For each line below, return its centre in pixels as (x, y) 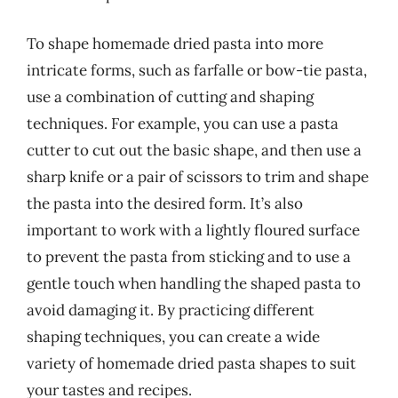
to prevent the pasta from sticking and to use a (189, 256)
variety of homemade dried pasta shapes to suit (191, 363)
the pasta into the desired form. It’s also (165, 203)
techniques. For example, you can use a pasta (183, 123)
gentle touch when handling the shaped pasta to (194, 283)
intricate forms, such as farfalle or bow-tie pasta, (197, 70)
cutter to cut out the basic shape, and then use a (194, 150)
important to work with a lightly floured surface (193, 230)
